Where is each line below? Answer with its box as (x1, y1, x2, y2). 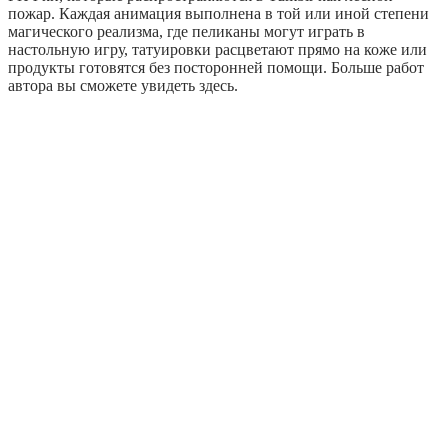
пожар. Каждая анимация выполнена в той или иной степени (8, 5, 429, 23)
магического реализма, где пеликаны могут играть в (8, 23, 365, 41)
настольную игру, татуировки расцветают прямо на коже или (8, 41, 427, 59)
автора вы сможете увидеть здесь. (8, 77, 238, 95)
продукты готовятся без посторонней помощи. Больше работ (8, 59, 424, 77)
